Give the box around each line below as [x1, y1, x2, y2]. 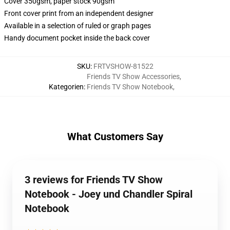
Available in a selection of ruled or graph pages [4, 22, 151, 30]
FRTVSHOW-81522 [93, 62, 154, 70]
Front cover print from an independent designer [4, 9, 154, 17]
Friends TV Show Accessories [87, 72, 180, 81]
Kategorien [49, 83, 84, 91]
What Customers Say [67, 130, 163, 143]
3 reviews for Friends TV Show [25, 174, 163, 186]
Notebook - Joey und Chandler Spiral [25, 188, 193, 200]
